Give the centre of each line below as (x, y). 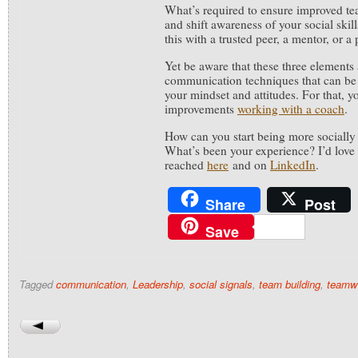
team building (290, 284)
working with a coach (291, 109)
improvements (201, 109)
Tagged (38, 284)
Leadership (158, 284)
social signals (221, 284)
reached (186, 165)
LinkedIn (293, 165)
